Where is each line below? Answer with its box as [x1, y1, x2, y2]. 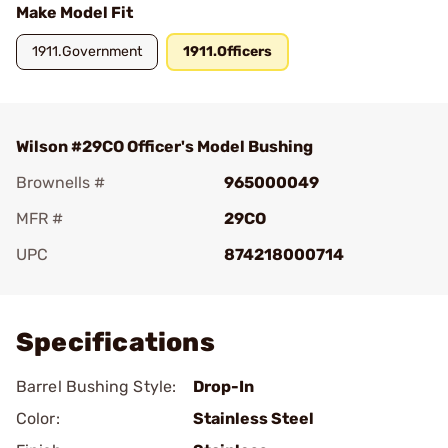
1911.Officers [183, 43, 272, 60]
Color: [16, 409, 60, 428]
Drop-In [193, 377, 254, 396]
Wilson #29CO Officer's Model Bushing [16, 137, 313, 156]
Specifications [16, 327, 215, 358]
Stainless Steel [193, 409, 314, 428]
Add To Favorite [44, 273, 162, 292]
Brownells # [16, 173, 105, 192]
